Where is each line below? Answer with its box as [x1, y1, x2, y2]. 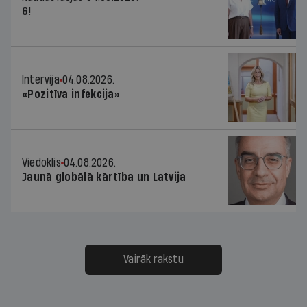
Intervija [22, 73, 60, 86]
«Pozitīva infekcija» [22, 88, 120, 100]
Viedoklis [22, 156, 61, 169]
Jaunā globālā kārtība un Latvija [22, 171, 186, 183]
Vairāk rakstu [123, 253, 184, 265]
